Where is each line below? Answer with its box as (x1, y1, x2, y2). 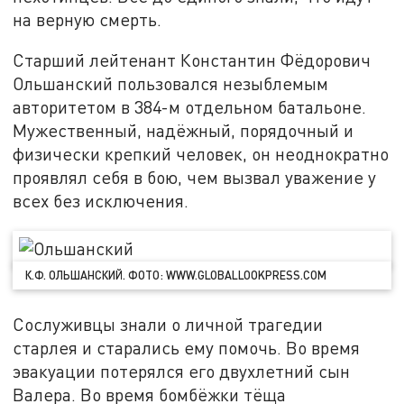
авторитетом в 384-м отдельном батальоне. (13, 96, 367, 118)
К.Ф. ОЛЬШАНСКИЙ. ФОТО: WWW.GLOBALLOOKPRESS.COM (25, 267, 327, 282)
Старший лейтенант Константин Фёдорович (13, 50, 372, 71)
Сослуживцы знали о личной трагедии (13, 314, 324, 335)
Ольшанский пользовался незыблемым (13, 73, 329, 95)
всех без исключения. (13, 190, 189, 212)
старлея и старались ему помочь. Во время (13, 337, 361, 359)
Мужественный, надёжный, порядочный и (13, 120, 354, 142)
